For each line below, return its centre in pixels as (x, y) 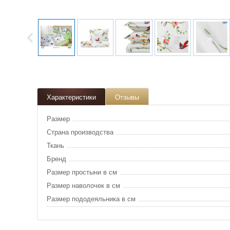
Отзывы (127, 97)
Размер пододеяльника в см (91, 199)
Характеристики (71, 97)
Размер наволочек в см (83, 185)
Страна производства (80, 132)
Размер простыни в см (82, 172)
